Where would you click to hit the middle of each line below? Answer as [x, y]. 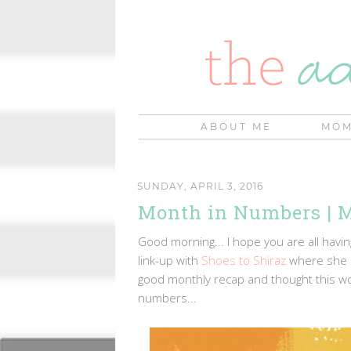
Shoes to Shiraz [244, 260]
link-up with [170, 260]
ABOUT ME [236, 127]
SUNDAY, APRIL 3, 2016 [200, 186]
